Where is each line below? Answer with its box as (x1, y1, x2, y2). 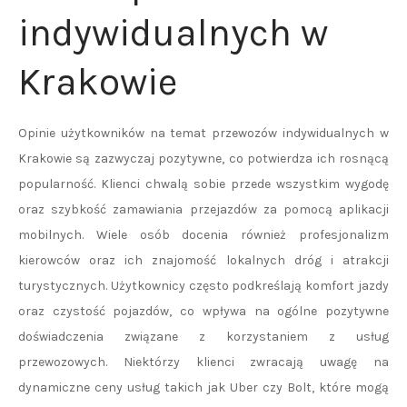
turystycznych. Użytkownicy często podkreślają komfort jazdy (18, 278, 389, 293)
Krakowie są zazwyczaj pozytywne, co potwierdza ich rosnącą (18, 151, 389, 166)
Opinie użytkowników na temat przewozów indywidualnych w (18, 125, 389, 141)
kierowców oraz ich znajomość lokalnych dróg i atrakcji (18, 253, 389, 268)
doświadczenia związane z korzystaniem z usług (18, 329, 389, 344)
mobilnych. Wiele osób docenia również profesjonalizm (18, 227, 389, 243)
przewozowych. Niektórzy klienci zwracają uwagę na (18, 354, 389, 370)
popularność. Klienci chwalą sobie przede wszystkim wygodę (18, 176, 389, 192)
